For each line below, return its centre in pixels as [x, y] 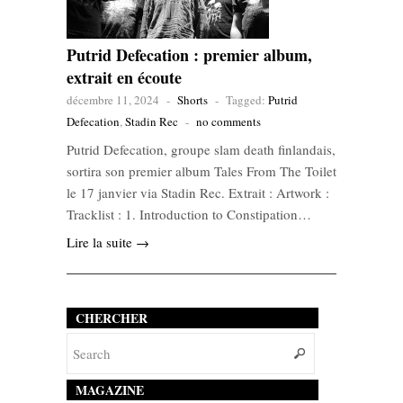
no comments [228, 122]
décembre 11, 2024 [113, 100]
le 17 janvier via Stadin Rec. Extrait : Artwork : [198, 193]
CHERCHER [112, 318]
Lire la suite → [108, 242]
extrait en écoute [124, 78]
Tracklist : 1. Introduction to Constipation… [189, 215]
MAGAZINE [110, 390]
